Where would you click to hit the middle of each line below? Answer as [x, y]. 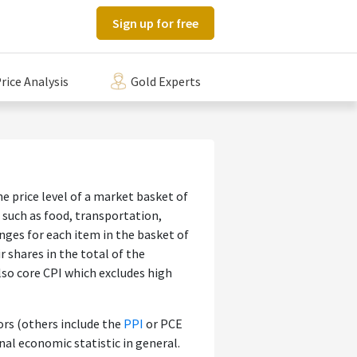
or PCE [163, 324]
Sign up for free [155, 23]
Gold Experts [166, 82]
